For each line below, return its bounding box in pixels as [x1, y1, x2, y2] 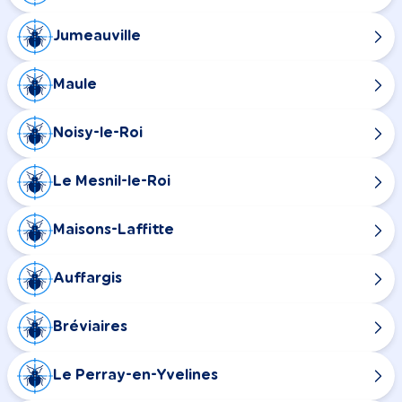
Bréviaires [53, 319, 127, 335]
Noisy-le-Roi [53, 126, 143, 141]
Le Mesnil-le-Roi [53, 174, 170, 189]
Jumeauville [53, 29, 141, 44]
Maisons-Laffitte [53, 223, 174, 238]
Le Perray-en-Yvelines [53, 368, 218, 383]
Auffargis [53, 271, 122, 286]
